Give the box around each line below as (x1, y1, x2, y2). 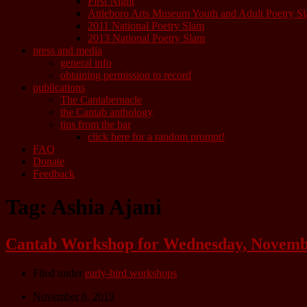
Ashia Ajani (51, 195, 162, 220)
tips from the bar (60, 119, 131, 130)
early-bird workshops (85, 267, 177, 279)
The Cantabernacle (60, 94, 142, 106)
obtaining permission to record (60, 69, 191, 81)
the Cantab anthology (60, 106, 153, 118)
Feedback (33, 168, 75, 180)
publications (33, 82, 85, 93)
